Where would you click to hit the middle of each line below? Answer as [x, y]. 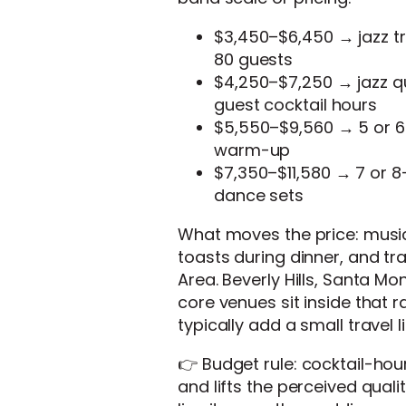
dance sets [259, 196]
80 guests [254, 60]
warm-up [252, 150]
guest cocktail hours [295, 105]
